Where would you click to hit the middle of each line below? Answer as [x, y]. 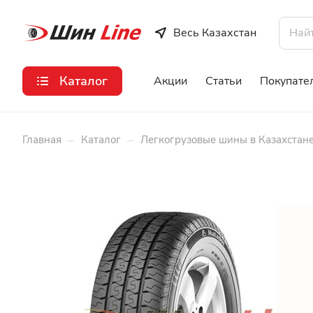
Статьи [224, 81]
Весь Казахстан [214, 33]
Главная [42, 140]
